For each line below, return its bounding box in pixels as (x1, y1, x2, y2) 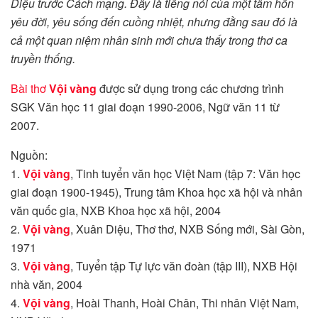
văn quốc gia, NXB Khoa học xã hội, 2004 (11, 202, 221, 219)
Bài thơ (11, 80, 49, 97)
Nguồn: (11, 147, 48, 164)
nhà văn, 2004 (11, 276, 82, 293)
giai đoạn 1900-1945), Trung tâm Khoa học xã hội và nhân (11, 184, 302, 201)
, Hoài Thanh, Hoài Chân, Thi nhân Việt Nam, (70, 295, 299, 312)
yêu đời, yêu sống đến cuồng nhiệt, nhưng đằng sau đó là (11, 13, 297, 31)
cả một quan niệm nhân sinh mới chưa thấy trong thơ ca (11, 32, 287, 49)
